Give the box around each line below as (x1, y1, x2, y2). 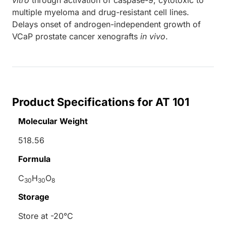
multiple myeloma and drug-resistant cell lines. (12, 7, 189, 17)
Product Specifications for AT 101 (12, 95, 189, 108)
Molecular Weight (18, 116, 88, 126)
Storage (18, 191, 49, 202)
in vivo (140, 31, 165, 41)
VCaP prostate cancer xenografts (12, 31, 140, 41)
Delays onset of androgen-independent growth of (12, 19, 201, 29)
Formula (18, 153, 50, 164)
